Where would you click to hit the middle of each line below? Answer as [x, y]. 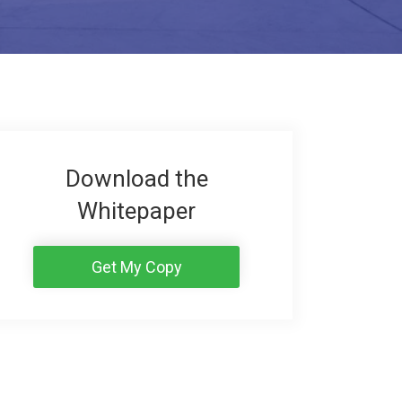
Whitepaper [137, 210]
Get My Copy [136, 267]
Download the [136, 178]
